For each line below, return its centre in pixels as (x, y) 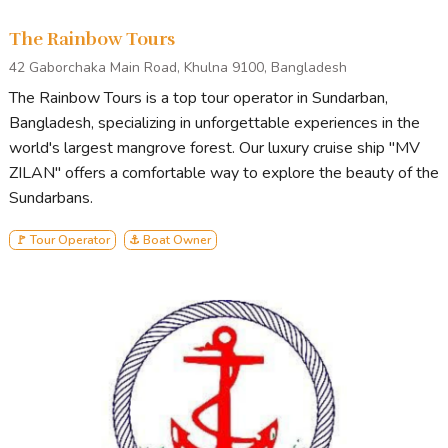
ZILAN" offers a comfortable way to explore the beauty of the (224, 172)
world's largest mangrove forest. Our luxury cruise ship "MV (214, 147)
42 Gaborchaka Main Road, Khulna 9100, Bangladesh (178, 67)
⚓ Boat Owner (170, 239)
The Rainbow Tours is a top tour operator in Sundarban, (198, 97)
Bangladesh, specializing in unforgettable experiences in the (214, 122)
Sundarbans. (51, 197)
